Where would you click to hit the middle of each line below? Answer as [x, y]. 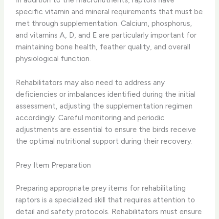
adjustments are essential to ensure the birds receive [106, 129]
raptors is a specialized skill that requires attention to [106, 200]
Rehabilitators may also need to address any [90, 82]
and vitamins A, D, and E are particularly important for [106, 35]
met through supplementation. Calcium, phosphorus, [104, 23]
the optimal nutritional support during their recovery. [104, 141]
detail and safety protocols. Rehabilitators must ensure [109, 212]
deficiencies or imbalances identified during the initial [106, 94]
